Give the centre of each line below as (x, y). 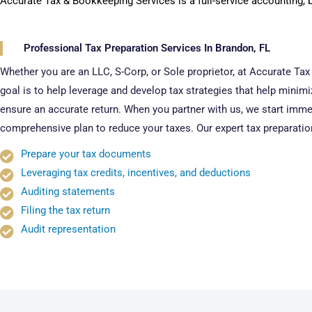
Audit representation (68, 229)
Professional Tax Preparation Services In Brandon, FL (147, 48)
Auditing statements (68, 191)
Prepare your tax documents (86, 154)
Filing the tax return (65, 210)
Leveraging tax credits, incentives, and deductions (136, 172)
